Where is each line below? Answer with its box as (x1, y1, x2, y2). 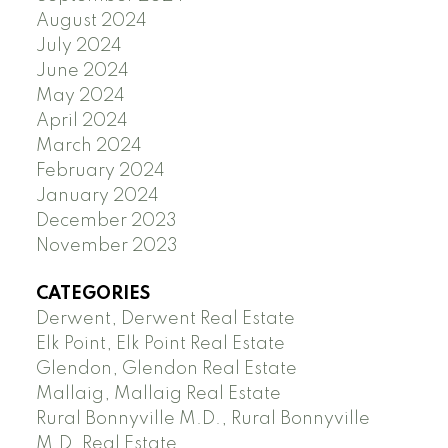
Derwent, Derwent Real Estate (35, 309, 295, 328)
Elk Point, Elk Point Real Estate (35, 334, 285, 353)
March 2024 (35, 137, 142, 156)
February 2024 (35, 162, 165, 181)
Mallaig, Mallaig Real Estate (35, 384, 281, 403)
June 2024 (35, 62, 129, 81)
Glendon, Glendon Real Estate (35, 359, 297, 378)
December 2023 (35, 212, 177, 231)
